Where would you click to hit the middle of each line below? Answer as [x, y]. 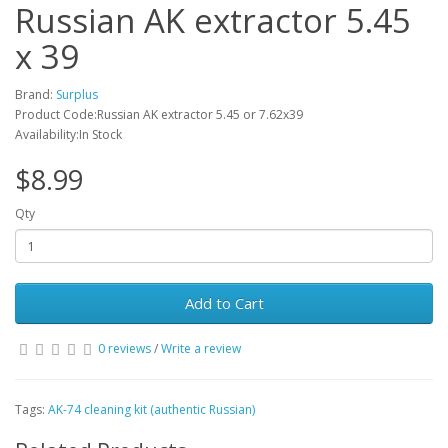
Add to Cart [224, 303]
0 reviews [124, 348]
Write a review [201, 348]
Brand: [35, 94]
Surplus [77, 94]
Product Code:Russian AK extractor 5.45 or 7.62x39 [159, 114]
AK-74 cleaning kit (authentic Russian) [151, 409]
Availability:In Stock [68, 134]
